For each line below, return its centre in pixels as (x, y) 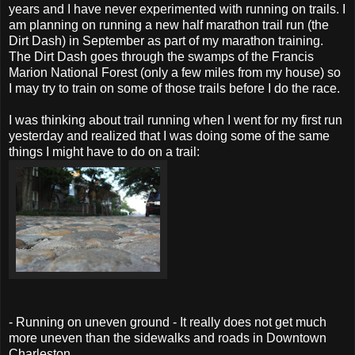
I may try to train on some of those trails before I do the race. (174, 88)
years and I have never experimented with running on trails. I (177, 9)
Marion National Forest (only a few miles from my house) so (175, 72)
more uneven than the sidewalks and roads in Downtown (168, 338)
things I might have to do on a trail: (104, 151)
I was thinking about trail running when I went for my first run (176, 120)
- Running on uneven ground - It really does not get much (168, 322)
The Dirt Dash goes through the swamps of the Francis (161, 56)
